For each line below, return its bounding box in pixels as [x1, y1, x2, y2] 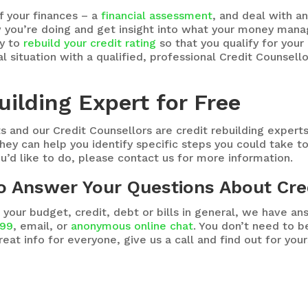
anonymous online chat [71, 219, 194, 232]
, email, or [13, 219, 71, 232]
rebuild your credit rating [23, 36, 157, 49]
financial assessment [101, 8, 213, 22]
